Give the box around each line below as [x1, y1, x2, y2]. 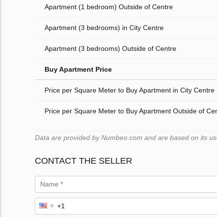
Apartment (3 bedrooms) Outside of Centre [45, 45, 176, 53]
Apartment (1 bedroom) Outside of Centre [45, 3, 173, 11]
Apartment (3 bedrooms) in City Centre [45, 24, 164, 32]
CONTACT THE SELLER [35, 156, 132, 166]
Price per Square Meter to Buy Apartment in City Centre [45, 86, 215, 94]
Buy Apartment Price [45, 65, 112, 74]
